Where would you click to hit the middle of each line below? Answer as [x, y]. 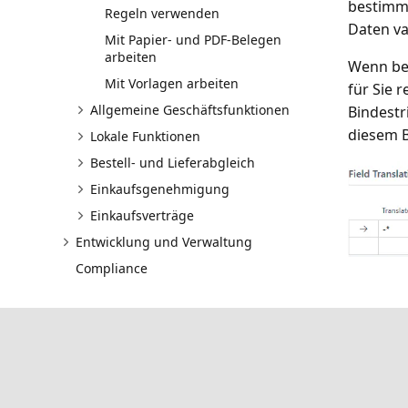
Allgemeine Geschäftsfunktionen [190, 109]
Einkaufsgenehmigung [160, 189]
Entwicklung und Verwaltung [164, 241]
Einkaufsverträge [143, 215]
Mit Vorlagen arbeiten [172, 83]
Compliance [112, 268]
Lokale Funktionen [146, 136]
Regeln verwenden [163, 13]
